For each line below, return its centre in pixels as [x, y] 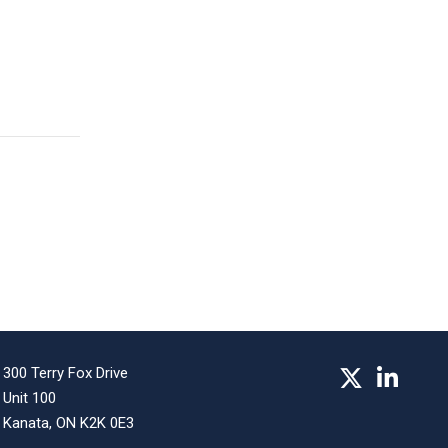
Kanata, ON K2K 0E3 [69, 423]
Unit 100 [30, 398]
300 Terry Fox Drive [66, 373]
